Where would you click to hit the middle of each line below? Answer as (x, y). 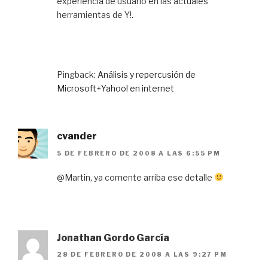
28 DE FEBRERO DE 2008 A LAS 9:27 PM (142, 255)
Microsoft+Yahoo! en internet (115, 89)
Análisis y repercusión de (147, 75)
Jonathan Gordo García (113, 237)
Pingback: (77, 75)
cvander (77, 136)
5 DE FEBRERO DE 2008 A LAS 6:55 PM (139, 153)
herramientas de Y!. (95, 15)
